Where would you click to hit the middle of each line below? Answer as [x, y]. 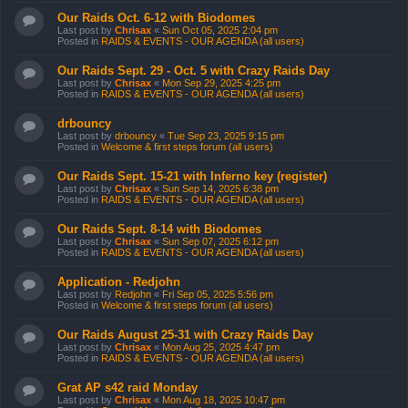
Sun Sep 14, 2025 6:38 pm [220, 189]
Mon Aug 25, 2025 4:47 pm [221, 347]
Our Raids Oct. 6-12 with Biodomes [156, 18]
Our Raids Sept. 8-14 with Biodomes [159, 229]
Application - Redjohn [119, 282]
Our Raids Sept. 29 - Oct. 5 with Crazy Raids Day [194, 71]
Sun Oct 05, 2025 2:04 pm [220, 30]
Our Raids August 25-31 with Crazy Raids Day [185, 335]
